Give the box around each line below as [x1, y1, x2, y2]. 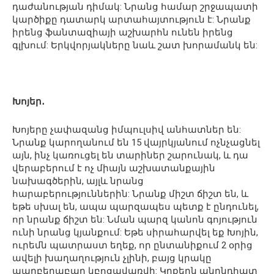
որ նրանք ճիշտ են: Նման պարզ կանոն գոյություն [12, 213, 257, 225]
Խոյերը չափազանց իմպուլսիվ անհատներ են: [12, 124, 241, 135]
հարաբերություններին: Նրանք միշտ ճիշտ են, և [12, 188, 248, 199]
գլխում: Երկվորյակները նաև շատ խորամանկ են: [12, 39, 257, 51]
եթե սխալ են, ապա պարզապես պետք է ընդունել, [12, 201, 259, 212]
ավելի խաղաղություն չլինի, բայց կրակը [12, 252, 212, 264]
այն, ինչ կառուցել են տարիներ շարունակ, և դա [12, 149, 248, 161]
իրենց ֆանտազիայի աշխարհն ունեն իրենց [12, 26, 233, 38]
